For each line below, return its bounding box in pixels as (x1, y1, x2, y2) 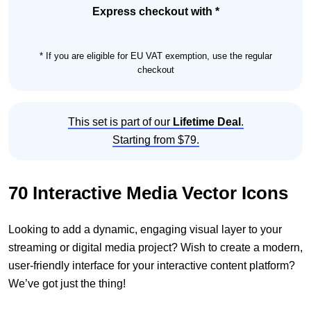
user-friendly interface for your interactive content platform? (8, 260, 295, 272)
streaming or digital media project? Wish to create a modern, (8, 242, 303, 254)
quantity (22, 17, 60, 29)
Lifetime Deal (172, 116, 241, 128)
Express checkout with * (92, 5, 219, 17)
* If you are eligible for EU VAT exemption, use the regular (39, 51, 272, 62)
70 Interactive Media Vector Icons (8, 183, 288, 203)
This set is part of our (67, 116, 173, 128)
